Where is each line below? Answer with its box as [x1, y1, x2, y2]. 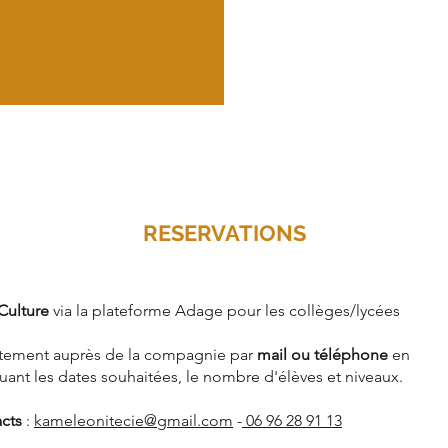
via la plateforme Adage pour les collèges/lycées [49, 301, 400, 320]
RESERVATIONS [142, 220, 306, 246]
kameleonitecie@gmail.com [34, 411, 233, 430]
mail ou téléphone [257, 345, 388, 364]
